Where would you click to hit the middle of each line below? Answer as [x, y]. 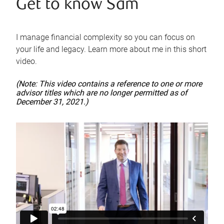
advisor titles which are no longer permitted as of [102, 93]
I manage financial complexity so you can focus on [105, 37]
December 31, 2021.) [52, 102]
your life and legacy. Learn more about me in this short [111, 49]
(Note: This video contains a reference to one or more [109, 84]
